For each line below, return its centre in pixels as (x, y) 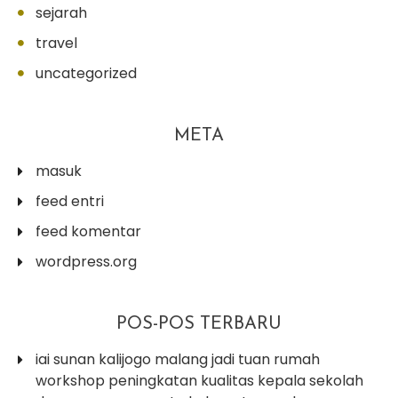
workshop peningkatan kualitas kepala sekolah (199, 380)
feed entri (70, 201)
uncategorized (86, 73)
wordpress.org (86, 261)
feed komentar (88, 231)
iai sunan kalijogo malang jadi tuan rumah (178, 359)
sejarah (61, 12)
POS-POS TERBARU (199, 324)
